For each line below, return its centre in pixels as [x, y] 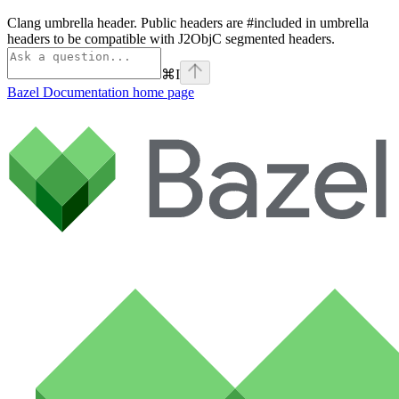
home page [162, 92]
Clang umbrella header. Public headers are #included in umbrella [188, 22]
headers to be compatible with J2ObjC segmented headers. [171, 38]
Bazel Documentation [68, 92]
